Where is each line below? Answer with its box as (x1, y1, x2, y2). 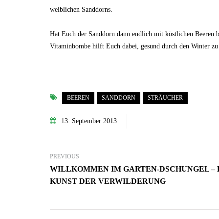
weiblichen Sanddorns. (50, 6, 112, 13)
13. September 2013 (61, 117, 117, 125)
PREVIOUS (50, 153, 79, 160)
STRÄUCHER (148, 94, 183, 101)
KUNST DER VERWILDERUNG (50, 177, 166, 185)
